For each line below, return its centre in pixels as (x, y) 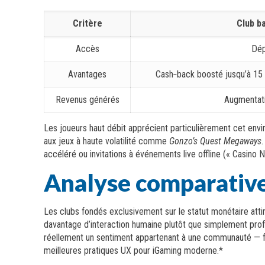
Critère (87, 23)
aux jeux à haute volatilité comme (107, 141)
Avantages (88, 74)
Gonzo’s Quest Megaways (216, 141)
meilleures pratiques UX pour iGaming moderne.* (134, 251)
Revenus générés (87, 100)
